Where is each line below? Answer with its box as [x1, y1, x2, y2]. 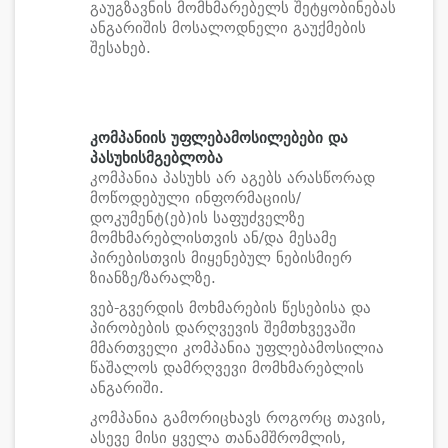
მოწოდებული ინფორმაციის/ [90, 189, 301, 207]
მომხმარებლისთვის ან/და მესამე [90, 229, 337, 247]
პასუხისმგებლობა [90, 149, 223, 167]
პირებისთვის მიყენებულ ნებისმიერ [90, 249, 352, 267]
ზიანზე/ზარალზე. [90, 269, 216, 287]
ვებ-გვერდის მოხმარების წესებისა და [90, 299, 371, 317]
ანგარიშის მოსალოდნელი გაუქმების [90, 19, 366, 37]
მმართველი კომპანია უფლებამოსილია [90, 339, 384, 357]
